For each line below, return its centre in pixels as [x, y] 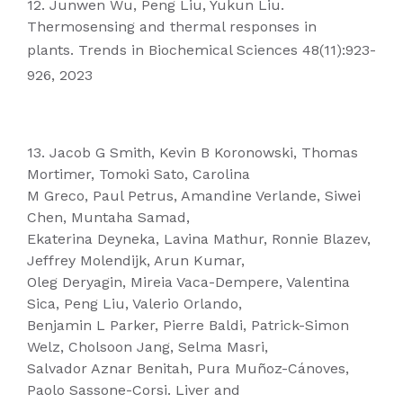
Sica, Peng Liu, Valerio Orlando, [134, 304]
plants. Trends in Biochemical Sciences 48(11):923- [201, 50]
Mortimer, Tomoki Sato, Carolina [139, 174]
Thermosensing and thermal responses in [172, 27]
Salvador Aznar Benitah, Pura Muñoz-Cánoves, [188, 368]
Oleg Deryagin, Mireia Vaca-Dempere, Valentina [188, 282]
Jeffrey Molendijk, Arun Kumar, [136, 260]
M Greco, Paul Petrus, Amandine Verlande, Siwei [194, 196]
